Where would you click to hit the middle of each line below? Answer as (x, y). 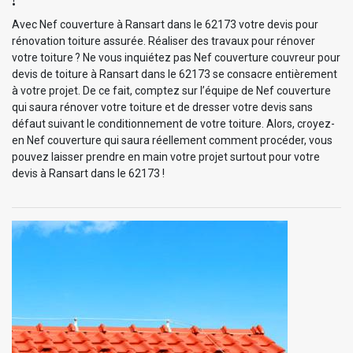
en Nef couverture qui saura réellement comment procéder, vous (172, 140)
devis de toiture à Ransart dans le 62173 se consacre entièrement (175, 74)
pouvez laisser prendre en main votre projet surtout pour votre (166, 156)
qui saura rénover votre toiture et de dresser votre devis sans (162, 107)
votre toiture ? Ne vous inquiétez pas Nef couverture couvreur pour (176, 57)
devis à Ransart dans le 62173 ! (88, 173)
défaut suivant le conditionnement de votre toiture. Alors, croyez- (173, 123)
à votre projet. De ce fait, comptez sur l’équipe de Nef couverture (171, 90)
